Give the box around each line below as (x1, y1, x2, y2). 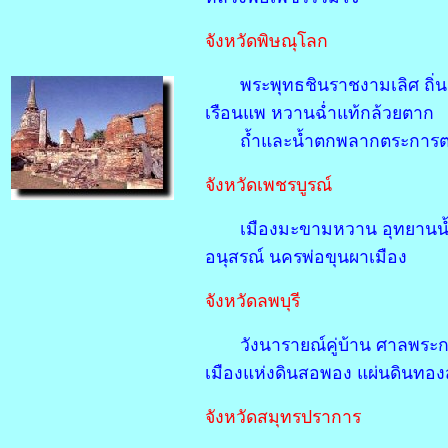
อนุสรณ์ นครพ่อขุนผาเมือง (204, 247, 407, 267)
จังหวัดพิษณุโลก (204, 31, 328, 51)
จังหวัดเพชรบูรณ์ (204, 175, 332, 195)
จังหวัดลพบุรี (204, 291, 300, 311)
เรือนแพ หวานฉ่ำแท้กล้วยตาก (204, 103, 434, 123)
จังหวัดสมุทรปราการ (204, 407, 361, 427)
